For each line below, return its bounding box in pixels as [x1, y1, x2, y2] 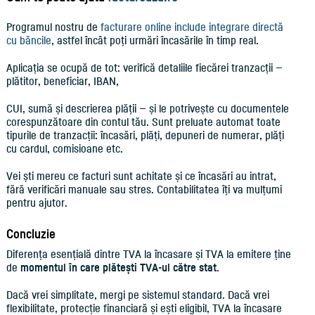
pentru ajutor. [6, 195, 67, 210]
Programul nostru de [6, 20, 101, 34]
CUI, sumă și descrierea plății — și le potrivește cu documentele [6, 101, 289, 115]
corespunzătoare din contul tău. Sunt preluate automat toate [6, 115, 281, 129]
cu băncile [6, 33, 51, 47]
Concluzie [6, 226, 56, 241]
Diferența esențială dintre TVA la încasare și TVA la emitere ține [6, 247, 291, 261]
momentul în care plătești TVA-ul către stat [20, 260, 217, 274]
